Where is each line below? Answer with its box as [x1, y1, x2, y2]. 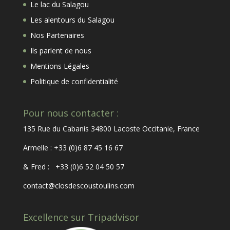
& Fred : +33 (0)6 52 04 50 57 [23, 162, 124, 172]
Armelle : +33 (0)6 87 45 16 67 [23, 143, 123, 153]
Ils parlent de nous [30, 46, 91, 55]
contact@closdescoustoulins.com [23, 181, 135, 191]
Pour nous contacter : [23, 107, 119, 120]
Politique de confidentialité [30, 76, 118, 86]
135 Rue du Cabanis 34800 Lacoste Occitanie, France [23, 124, 200, 134]
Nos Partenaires [30, 30, 84, 40]
